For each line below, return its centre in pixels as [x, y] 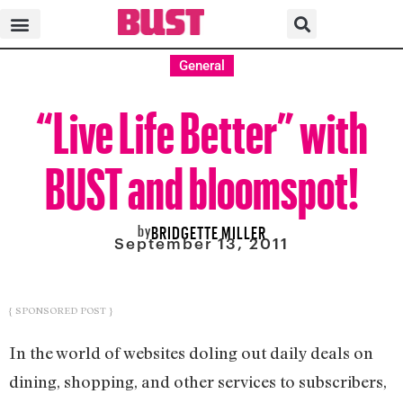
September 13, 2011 [201, 243]
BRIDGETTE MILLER [208, 230]
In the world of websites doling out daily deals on [191, 352]
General [201, 66]
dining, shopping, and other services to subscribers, [198, 381]
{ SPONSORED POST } [61, 310]
